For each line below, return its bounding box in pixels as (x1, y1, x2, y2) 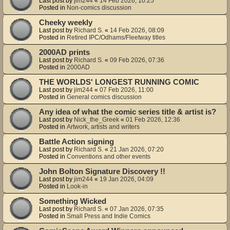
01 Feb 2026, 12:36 (126, 116, 180, 123)
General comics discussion (67, 93, 142, 101)
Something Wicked (39, 197, 106, 205)
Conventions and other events (67, 152, 150, 160)
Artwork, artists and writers (67, 123, 140, 130)
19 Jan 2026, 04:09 (100, 175, 154, 183)
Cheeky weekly (39, 18, 92, 27)
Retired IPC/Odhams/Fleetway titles (67, 33, 165, 41)
